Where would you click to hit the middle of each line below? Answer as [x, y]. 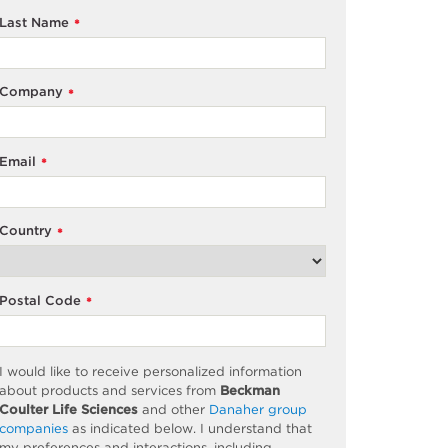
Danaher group [258, 409]
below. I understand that [231, 428]
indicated [120, 428]
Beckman [250, 390]
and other [174, 409]
